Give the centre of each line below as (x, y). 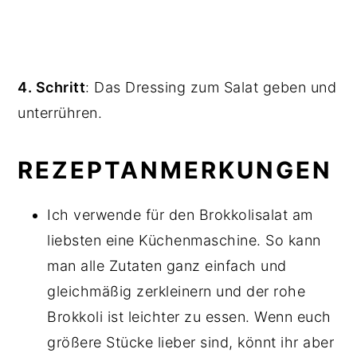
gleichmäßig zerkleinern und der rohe (177, 291)
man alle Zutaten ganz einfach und (167, 265)
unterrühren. (62, 112)
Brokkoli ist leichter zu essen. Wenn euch (189, 316)
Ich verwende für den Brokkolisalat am (180, 214)
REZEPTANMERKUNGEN (175, 170)
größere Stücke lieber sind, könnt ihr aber (191, 342)
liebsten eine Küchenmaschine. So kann (184, 240)
